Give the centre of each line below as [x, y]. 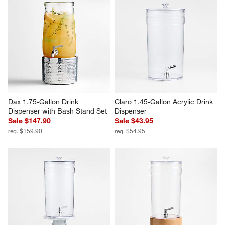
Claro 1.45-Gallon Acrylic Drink [165, 102]
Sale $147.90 [30, 121]
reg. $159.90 [25, 131]
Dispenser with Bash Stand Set [58, 111]
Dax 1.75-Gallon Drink [44, 102]
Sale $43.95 [134, 121]
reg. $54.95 [130, 131]
